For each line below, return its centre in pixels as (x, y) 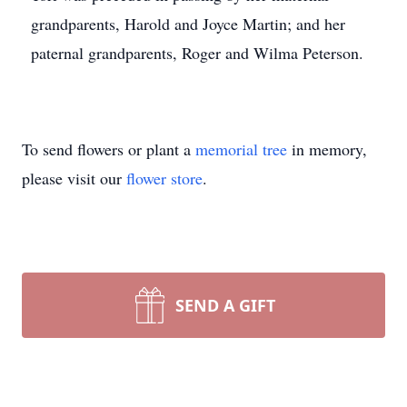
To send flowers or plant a (109, 149)
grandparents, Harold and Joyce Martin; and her (188, 24)
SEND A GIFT (225, 305)
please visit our (74, 178)
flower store (164, 178)
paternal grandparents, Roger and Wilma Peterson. (197, 53)
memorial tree (241, 149)
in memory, (327, 149)
